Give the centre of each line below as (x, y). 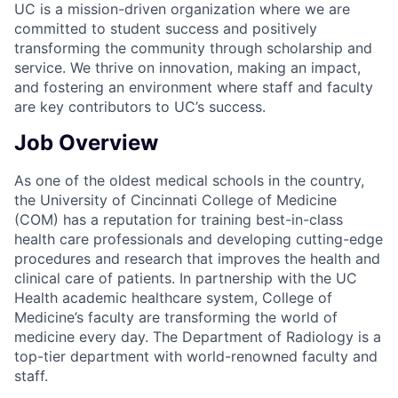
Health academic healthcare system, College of (173, 298)
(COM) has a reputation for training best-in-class (179, 220)
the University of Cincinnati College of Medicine (175, 200)
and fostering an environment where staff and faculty (194, 87)
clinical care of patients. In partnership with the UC (186, 279)
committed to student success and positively (166, 28)
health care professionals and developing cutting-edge (199, 239)
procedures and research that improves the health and (197, 259)
